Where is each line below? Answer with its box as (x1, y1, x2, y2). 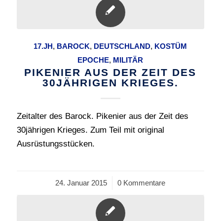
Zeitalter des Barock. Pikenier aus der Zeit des (16, 111, 188, 121)
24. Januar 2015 (55, 179, 108, 187)
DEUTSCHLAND (94, 42, 151, 50)
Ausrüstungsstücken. (16, 139, 95, 148)
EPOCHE (77, 56, 110, 64)
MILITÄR (113, 56, 144, 64)
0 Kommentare (117, 179, 166, 187)
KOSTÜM (154, 42, 187, 50)
